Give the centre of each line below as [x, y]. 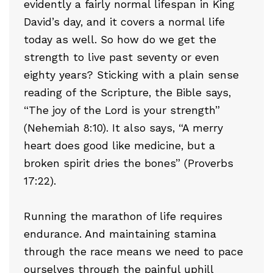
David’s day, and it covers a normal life [124, 22]
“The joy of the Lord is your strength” [122, 110]
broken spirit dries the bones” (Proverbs [129, 163]
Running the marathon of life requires [123, 216]
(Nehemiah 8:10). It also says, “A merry [123, 128]
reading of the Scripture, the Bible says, [127, 92]
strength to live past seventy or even [122, 57]
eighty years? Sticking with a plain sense [131, 75]
